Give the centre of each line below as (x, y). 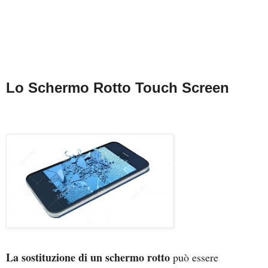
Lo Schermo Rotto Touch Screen (118, 87)
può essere (194, 257)
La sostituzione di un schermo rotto (88, 257)
